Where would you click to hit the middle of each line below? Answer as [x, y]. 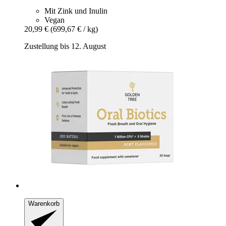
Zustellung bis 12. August [65, 46]
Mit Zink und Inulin [76, 11]
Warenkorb [44, 203]
